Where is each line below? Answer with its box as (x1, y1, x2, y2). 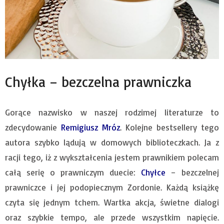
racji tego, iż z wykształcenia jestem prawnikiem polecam (5, 152, 219, 163)
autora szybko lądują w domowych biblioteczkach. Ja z (5, 137, 219, 148)
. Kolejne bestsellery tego (120, 122, 219, 133)
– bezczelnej (171, 167, 219, 178)
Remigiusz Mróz (61, 122, 120, 133)
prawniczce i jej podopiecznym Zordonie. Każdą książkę (5, 182, 219, 193)
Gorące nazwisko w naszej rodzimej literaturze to (5, 107, 219, 118)
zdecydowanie (5, 122, 61, 133)
